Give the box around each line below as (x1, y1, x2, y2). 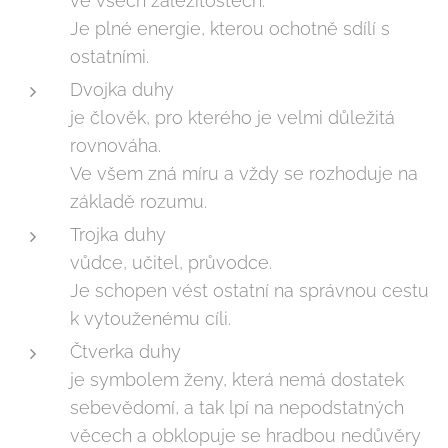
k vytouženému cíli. (70, 308, 231, 329)
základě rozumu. (70, 191, 207, 212)
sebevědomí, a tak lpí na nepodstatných (70, 397, 404, 418)
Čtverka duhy (70, 341, 181, 362)
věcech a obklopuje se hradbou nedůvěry (70, 425, 421, 446)
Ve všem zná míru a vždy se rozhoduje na (70, 163, 418, 184)
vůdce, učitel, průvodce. (70, 252, 272, 273)
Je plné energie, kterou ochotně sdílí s (70, 18, 390, 39)
